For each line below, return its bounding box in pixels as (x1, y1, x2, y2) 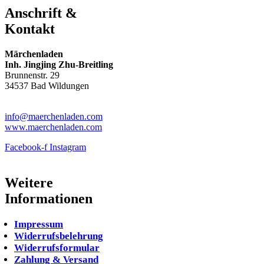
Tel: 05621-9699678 (5, 100, 81, 111)
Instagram (49, 141, 86, 152)
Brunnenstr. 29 (5, 70, 60, 80)
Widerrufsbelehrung (14, 230, 103, 242)
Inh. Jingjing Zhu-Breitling (5, 59, 113, 70)
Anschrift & (5, 5, 77, 21)
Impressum (14, 218, 63, 230)
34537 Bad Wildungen (5, 80, 89, 91)
